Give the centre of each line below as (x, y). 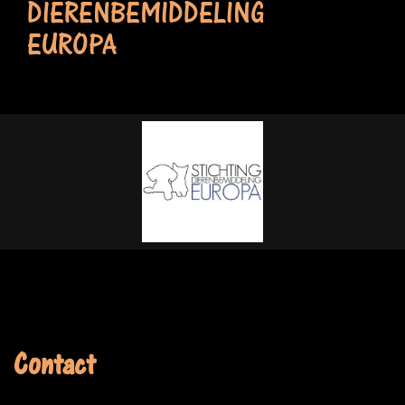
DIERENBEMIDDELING (146, 21)
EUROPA (72, 53)
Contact (54, 372)
